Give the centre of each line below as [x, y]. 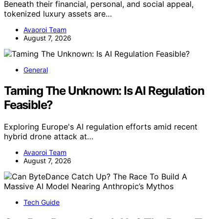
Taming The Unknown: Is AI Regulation [104, 90]
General [36, 70]
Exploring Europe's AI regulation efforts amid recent [101, 126]
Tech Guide [42, 202]
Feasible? [29, 105]
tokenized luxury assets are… [58, 14]
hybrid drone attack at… [49, 136]
